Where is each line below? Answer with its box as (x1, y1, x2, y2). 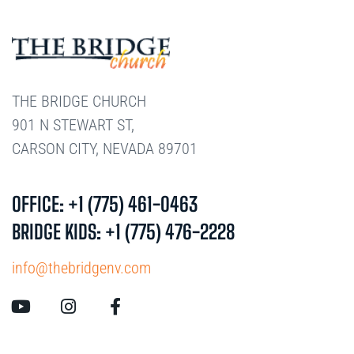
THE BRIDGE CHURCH (12, 92, 146, 111)
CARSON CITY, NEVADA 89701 (12, 139, 198, 158)
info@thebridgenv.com (12, 258, 151, 277)
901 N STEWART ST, (12, 115, 134, 134)
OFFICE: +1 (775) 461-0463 (12, 192, 198, 216)
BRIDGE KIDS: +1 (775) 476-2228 (12, 220, 235, 243)
